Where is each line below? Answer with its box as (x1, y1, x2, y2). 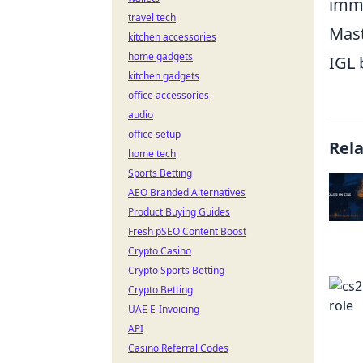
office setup (128, 127, 181, 141)
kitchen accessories (128, 30, 216, 44)
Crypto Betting (128, 283, 193, 297)
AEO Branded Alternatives (128, 186, 246, 199)
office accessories (128, 88, 209, 102)
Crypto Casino (128, 244, 191, 258)
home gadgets (128, 49, 193, 63)
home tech (128, 147, 176, 160)
